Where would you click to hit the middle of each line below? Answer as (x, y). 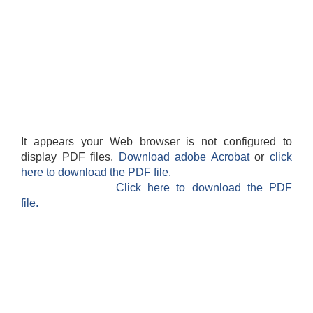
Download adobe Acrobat (187, 157)
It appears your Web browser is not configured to (156, 142)
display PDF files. (70, 157)
